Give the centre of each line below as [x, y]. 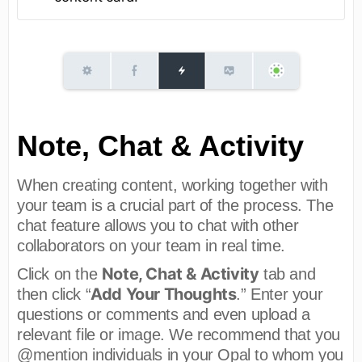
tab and [287, 274]
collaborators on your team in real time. [152, 245]
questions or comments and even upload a [164, 314]
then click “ [54, 294]
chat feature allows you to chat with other [158, 225]
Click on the [59, 274]
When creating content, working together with [173, 185]
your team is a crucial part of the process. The [175, 205]
